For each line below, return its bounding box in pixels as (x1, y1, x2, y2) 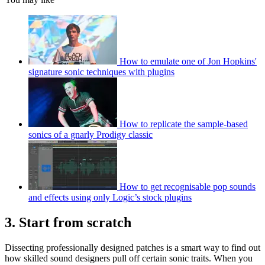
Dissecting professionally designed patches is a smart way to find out (5, 242, 260, 253)
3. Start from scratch (5, 214, 131, 230)
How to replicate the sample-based (119, 118, 248, 129)
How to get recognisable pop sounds (119, 181, 256, 192)
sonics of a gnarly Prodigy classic (28, 129, 153, 140)
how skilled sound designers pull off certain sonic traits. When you (5, 253, 253, 263)
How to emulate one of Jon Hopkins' (119, 56, 257, 66)
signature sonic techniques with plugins (28, 66, 174, 77)
